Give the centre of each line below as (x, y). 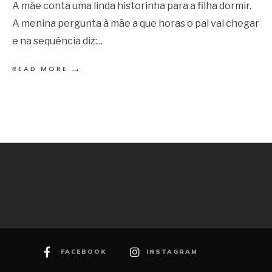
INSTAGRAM (172, 251)
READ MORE (40, 68)
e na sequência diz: (55, 40)
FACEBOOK (83, 251)
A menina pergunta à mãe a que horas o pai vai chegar (136, 23)
